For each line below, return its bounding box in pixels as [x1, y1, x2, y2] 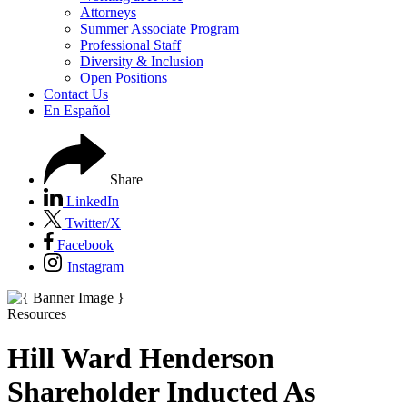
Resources [7, 306, 66, 322]
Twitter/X [65, 215, 121, 231]
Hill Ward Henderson [7, 342, 274, 375]
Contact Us [44, 86, 108, 102]
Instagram [67, 259, 124, 274]
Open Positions [80, 70, 167, 85]
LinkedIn [66, 194, 119, 209]
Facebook [57, 237, 114, 253]
